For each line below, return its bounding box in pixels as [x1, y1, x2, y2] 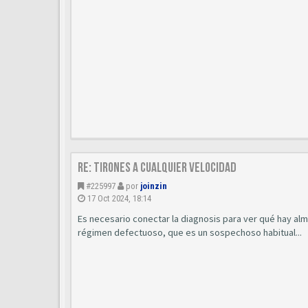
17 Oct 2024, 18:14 [87, 193, 151, 203]
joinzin [140, 181, 167, 191]
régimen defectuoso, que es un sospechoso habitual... [78, 226, 302, 239]
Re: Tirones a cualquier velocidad [78, 159, 236, 176]
